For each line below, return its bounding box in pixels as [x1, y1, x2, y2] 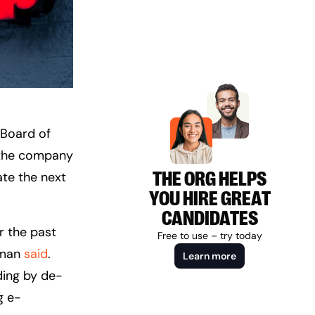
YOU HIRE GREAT [148, 188, 271, 211]
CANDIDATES [161, 207, 258, 231]
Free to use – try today [157, 229, 262, 243]
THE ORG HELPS [153, 168, 266, 191]
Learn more [183, 250, 236, 263]
